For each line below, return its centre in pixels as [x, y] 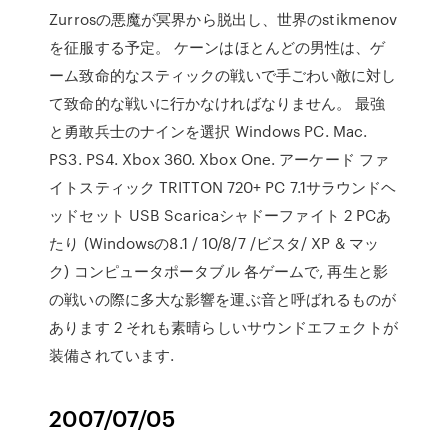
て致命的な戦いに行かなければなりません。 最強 [217, 103]
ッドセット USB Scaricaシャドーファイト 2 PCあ [220, 215]
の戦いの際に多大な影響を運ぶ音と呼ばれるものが [223, 299]
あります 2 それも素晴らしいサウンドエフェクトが [223, 327]
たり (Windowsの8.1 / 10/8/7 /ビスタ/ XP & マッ [214, 243]
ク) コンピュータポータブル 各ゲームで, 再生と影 [218, 271]
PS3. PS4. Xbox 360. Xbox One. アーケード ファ [219, 159]
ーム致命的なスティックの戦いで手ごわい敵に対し [223, 75]
